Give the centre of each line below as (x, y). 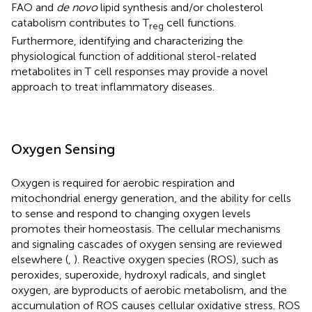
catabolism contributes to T (80, 22)
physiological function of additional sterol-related (134, 56)
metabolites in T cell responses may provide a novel (140, 72)
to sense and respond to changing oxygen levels (131, 214)
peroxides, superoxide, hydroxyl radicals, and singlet (139, 275)
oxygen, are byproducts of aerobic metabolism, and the (149, 290)
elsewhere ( (40, 260)
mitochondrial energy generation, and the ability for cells (151, 198)
